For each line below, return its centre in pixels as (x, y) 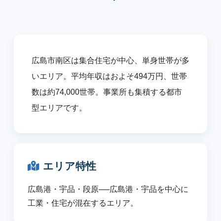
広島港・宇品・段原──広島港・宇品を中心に (108, 189)
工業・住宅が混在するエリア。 (83, 203)
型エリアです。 (59, 108)
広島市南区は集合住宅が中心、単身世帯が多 (110, 60)
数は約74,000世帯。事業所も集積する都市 (107, 92)
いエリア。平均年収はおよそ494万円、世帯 (109, 76)
